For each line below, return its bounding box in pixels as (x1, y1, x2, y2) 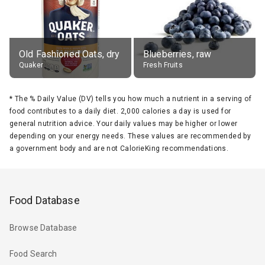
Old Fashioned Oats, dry (19, 48, 120, 60)
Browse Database (9, 223, 77, 233)
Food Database (9, 193, 80, 206)
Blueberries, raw (143, 48, 212, 60)
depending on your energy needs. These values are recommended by (9, 131, 251, 140)
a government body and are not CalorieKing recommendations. (9, 144, 229, 153)
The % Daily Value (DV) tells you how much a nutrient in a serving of (14, 94, 252, 103)
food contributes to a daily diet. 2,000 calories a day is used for (9, 106, 231, 115)
